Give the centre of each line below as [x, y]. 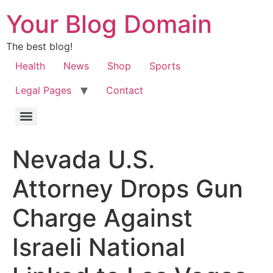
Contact [125, 90]
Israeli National [99, 247]
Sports [165, 66]
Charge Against [102, 218]
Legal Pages [43, 90]
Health [30, 66]
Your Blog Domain [109, 24]
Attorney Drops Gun [128, 189]
